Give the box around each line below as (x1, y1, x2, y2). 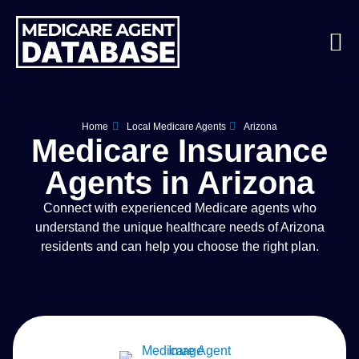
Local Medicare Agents (126, 120, 226, 132)
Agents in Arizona (45, 165, 314, 201)
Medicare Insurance (31, 133, 328, 169)
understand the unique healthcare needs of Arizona (34, 220, 325, 235)
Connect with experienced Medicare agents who (42, 201, 317, 216)
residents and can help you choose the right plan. (40, 240, 319, 254)
